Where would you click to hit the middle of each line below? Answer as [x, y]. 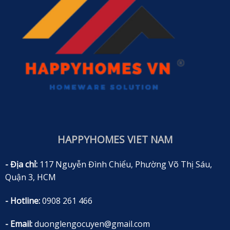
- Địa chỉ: [21, 164]
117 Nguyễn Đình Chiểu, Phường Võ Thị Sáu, [124, 164]
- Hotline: [22, 200]
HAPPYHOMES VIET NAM [115, 140]
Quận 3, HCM [30, 177]
